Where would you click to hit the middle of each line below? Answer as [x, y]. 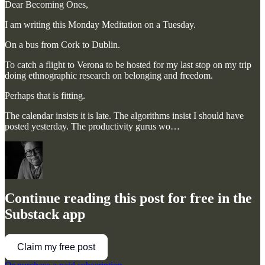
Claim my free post [56, 247]
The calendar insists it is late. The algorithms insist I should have [124, 115]
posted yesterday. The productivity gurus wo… [92, 126]
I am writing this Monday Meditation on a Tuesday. [100, 24]
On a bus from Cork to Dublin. [62, 44]
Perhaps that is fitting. [45, 95]
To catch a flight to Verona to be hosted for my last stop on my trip [128, 64]
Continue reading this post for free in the [128, 198]
